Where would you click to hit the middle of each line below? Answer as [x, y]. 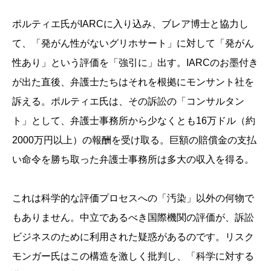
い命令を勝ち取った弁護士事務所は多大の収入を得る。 [133, 160]
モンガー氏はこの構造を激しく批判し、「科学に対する [133, 256]
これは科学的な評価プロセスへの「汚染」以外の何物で [133, 198]
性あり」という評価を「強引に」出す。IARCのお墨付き [135, 63]
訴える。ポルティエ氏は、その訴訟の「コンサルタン [128, 102]
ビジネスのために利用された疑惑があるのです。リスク [133, 237]
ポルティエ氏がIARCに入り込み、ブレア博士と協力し [130, 24]
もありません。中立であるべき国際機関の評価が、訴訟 [133, 218]
